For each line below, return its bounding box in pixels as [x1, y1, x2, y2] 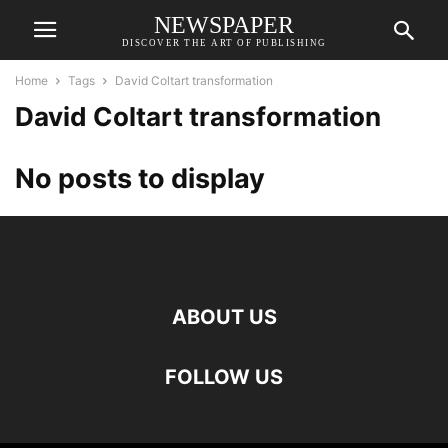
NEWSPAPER [154, 11, 294, 38]
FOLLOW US [165, 365, 283, 389]
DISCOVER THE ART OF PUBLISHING [121, 37, 327, 48]
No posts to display [15, 162, 265, 195]
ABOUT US [171, 305, 277, 329]
